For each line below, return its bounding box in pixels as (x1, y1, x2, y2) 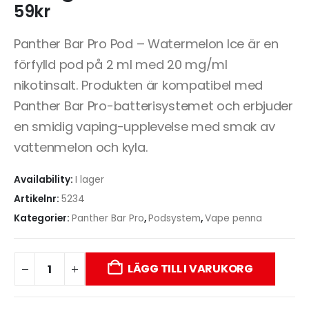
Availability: (14, 172, 75, 186)
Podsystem (148, 211, 201, 225)
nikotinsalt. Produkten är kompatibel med (14, 76, 263, 94)
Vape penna (205, 211, 262, 225)
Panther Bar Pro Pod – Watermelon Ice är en (14, 34, 279, 52)
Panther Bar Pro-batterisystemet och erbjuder (14, 97, 293, 114)
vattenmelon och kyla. (14, 138, 148, 156)
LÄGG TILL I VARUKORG (127, 261, 253, 277)
